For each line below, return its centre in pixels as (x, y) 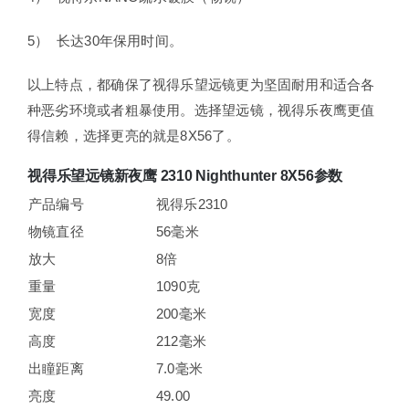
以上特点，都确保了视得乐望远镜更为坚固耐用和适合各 (201, 84)
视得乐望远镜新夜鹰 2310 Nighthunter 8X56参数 (185, 175)
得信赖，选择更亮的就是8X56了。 (133, 135)
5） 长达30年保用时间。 (105, 40)
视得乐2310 (192, 204)
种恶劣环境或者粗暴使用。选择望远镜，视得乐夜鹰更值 (201, 110)
